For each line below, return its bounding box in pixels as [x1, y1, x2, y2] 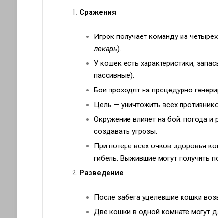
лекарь [93, 44, 117, 54]
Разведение [79, 168, 124, 178]
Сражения [79, 8, 116, 17]
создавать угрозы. [93, 127, 157, 136]
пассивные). [93, 71, 134, 80]
